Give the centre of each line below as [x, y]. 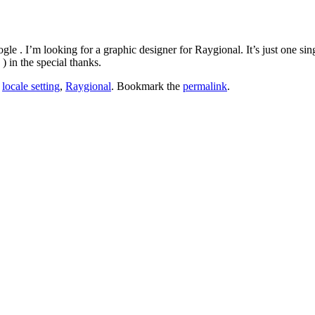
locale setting [31, 86]
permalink [205, 86]
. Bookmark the [147, 86]
